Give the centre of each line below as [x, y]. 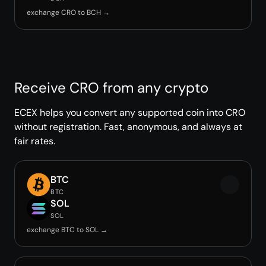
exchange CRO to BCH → [68, 12]
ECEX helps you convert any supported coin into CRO [130, 113]
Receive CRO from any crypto [111, 88]
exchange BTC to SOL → [67, 230]
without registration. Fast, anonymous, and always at [128, 127]
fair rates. [35, 141]
